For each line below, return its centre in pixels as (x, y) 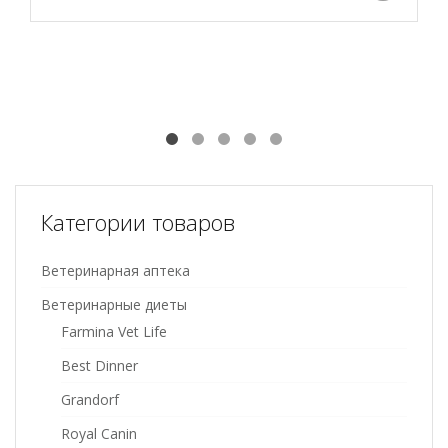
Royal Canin (99, 433)
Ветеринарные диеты (114, 304)
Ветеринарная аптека (115, 270)
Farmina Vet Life (114, 331)
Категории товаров (138, 222)
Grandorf (90, 399)
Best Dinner (99, 365)
